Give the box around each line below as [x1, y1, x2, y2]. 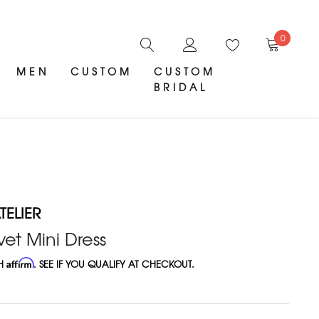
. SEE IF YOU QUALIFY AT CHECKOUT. [33, 257, 195, 271]
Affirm [6, 257, 34, 269]
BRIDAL [154, 80, 209, 95]
